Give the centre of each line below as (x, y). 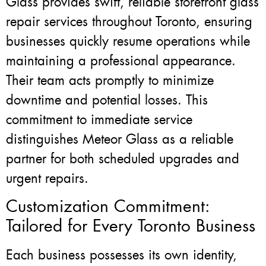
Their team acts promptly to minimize (110, 80)
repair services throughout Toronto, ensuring (129, 21)
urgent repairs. (47, 178)
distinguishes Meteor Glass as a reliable (120, 139)
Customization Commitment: (108, 207)
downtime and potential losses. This (107, 100)
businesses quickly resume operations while (128, 41)
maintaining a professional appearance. (121, 61)
